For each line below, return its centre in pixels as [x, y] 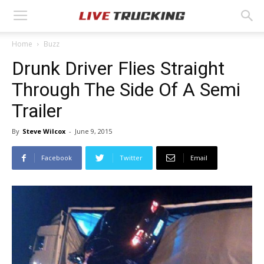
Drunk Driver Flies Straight [118, 68]
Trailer [37, 111]
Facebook [57, 158]
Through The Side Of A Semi [126, 90]
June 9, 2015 [93, 131]
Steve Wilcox [44, 131]
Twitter [131, 158]
